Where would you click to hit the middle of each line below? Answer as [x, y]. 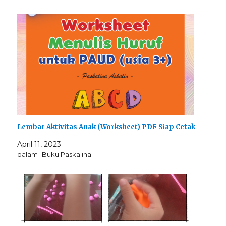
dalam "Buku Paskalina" [56, 155]
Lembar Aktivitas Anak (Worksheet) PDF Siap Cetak [106, 127]
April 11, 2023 [39, 145]
